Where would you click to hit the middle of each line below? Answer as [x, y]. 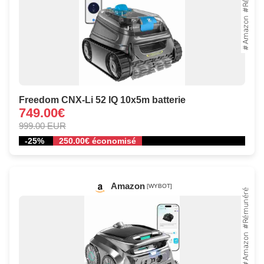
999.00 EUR [42, 126]
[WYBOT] [159, 186]
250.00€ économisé [98, 141]
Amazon [128, 186]
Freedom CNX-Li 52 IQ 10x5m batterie [102, 100]
